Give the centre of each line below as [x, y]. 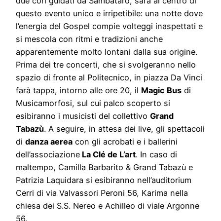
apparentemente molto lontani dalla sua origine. [107, 52]
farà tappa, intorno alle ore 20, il [78, 91]
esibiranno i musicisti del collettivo [83, 116]
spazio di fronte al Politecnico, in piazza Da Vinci [109, 78]
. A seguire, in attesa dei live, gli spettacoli [124, 129]
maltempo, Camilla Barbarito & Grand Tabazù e [104, 167]
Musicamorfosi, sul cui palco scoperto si [93, 103]
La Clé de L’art [108, 155]
